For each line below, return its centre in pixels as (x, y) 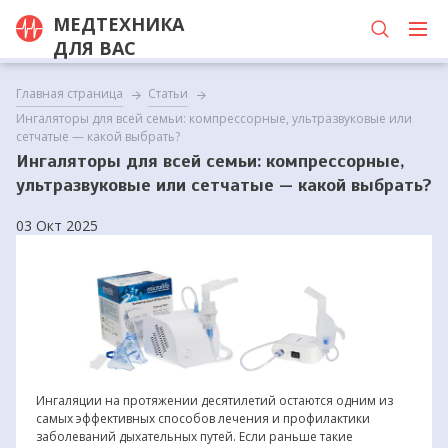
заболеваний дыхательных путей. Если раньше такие (194, 436)
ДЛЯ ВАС (94, 48)
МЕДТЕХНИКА (118, 24)
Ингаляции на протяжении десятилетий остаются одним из (214, 400)
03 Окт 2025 (56, 225)
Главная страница (69, 93)
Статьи (167, 93)
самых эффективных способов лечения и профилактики (202, 418)
